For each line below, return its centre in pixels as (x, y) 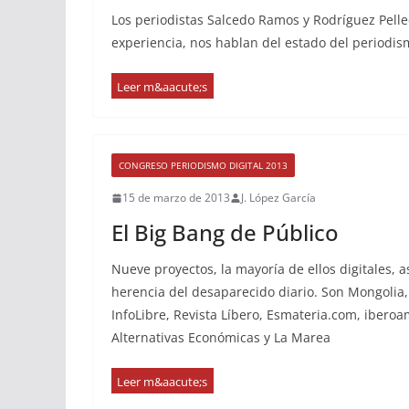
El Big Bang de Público (225, 232)
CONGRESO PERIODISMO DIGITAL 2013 (203, 165)
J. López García (278, 198)
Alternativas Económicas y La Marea (221, 337)
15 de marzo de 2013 (176, 198)
